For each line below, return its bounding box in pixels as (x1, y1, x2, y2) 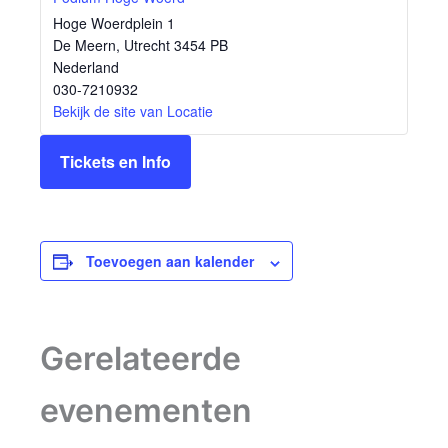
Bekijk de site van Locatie (53, 101, 213, 122)
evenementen (40, 391, 252, 431)
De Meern (53, 35, 116, 56)
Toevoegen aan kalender (86, 251, 254, 272)
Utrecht (124, 35, 170, 56)
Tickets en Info (60, 150, 171, 174)
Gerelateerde (40, 339, 241, 379)
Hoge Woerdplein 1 (53, 13, 175, 34)
